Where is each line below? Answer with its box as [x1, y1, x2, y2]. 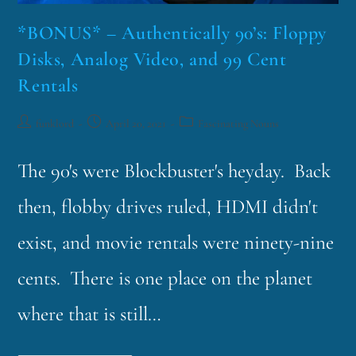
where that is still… [17, 302, 162, 327]
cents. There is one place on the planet [17, 266, 313, 291]
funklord [36, 117, 75, 131]
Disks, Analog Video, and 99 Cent [17, 48, 287, 72]
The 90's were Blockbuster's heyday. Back [17, 159, 331, 184]
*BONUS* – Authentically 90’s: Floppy [17, 21, 327, 45]
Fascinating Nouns [198, 117, 280, 131]
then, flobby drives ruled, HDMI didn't [17, 195, 319, 219]
